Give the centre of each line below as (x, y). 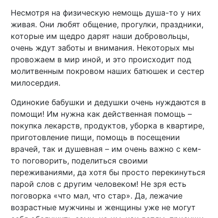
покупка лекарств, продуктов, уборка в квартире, (108, 126)
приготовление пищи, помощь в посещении (96, 137)
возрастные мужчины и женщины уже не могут (103, 208)
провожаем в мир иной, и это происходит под (101, 60)
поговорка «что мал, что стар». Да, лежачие (97, 196)
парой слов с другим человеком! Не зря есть (99, 184)
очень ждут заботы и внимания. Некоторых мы (103, 48)
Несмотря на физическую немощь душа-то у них (106, 13)
